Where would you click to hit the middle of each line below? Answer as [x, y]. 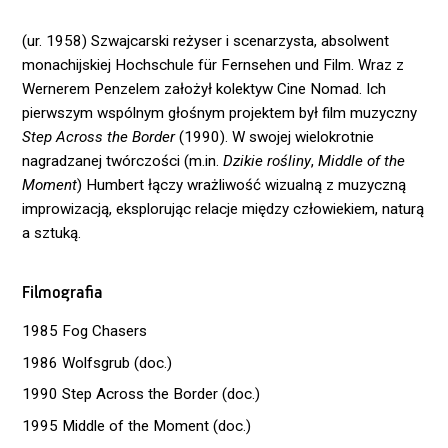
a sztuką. [52, 232]
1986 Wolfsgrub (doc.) [97, 362]
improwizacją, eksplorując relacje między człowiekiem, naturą [223, 208]
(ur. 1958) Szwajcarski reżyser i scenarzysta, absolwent [206, 40]
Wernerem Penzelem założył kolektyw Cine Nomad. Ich [204, 88]
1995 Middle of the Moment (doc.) [137, 426]
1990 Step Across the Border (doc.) [141, 394]
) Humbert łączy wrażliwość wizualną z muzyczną [242, 184]
